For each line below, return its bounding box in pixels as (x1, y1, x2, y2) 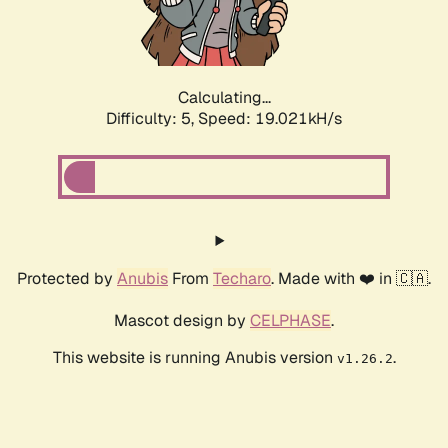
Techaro (213, 268, 271, 290)
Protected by (17, 268, 117, 290)
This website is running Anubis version (52, 347, 337, 369)
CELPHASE (250, 310, 331, 332)
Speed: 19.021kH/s (198, 108, 342, 130)
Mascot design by (114, 310, 250, 332)
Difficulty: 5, (106, 108, 198, 130)
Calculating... (177, 87, 271, 109)
